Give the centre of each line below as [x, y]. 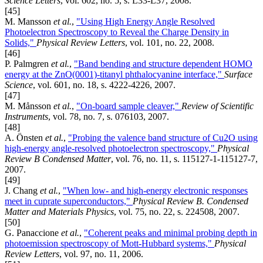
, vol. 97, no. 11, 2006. [101, 254]
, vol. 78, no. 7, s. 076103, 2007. [109, 117]
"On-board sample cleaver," [129, 106]
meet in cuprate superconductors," [69, 201]
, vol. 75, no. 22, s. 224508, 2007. [177, 212]
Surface [238, 75]
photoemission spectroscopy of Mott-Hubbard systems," [109, 244]
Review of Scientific [218, 106]
